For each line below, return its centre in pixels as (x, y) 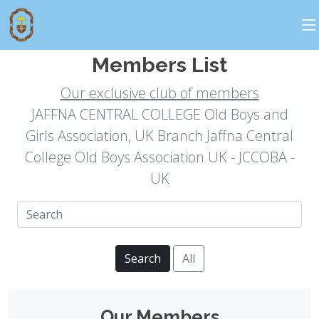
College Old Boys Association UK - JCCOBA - (159, 157)
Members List (159, 65)
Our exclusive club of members (159, 93)
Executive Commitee (159, 41)
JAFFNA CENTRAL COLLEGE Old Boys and (159, 114)
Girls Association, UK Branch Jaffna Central (159, 136)
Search (142, 258)
